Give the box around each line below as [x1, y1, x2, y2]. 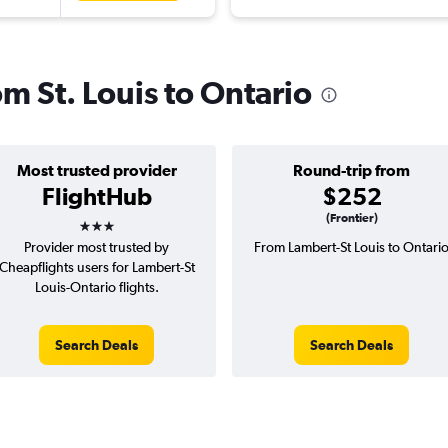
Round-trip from [293, 161, 410, 180]
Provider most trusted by [24, 239, 169, 256]
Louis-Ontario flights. [34, 279, 159, 296]
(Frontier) [325, 211, 378, 226]
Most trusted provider [16, 161, 177, 180]
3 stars [77, 205, 151, 234]
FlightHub [41, 182, 152, 211]
